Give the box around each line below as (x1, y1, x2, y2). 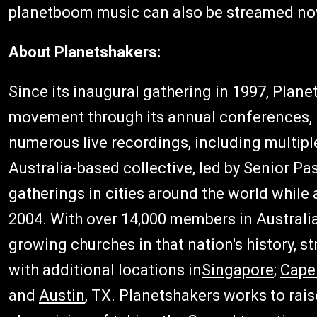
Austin (39, 287, 85, 304)
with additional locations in (8, 261, 202, 279)
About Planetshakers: (8, 43, 161, 61)
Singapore (202, 261, 274, 279)
